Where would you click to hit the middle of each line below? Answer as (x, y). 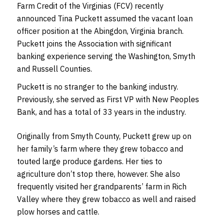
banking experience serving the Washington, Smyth (106, 56)
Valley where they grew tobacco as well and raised (106, 199)
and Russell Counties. (54, 69)
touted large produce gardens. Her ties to (90, 161)
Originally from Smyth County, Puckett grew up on (104, 136)
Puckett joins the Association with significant (94, 43)
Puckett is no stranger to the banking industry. (98, 86)
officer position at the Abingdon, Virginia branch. (100, 31)
